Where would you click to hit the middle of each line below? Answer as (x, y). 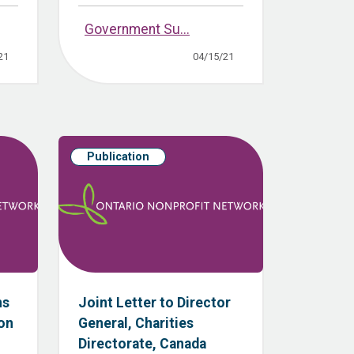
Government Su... (137, 30)
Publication (118, 157)
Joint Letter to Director (154, 303)
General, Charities (136, 324)
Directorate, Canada (142, 344)
